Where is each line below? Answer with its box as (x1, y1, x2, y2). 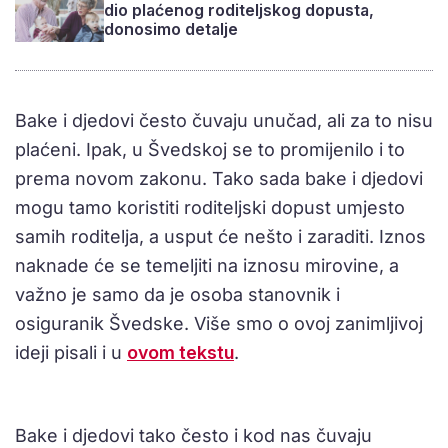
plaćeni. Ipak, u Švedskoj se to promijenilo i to (15, 139, 405, 160)
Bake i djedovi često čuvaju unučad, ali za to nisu (15, 110, 433, 131)
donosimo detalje (104, 19, 239, 40)
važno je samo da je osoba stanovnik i (15, 284, 340, 305)
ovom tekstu (127, 342, 234, 363)
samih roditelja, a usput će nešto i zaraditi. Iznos (15, 226, 426, 247)
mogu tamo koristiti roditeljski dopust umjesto (15, 197, 405, 218)
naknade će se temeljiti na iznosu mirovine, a (15, 255, 399, 276)
